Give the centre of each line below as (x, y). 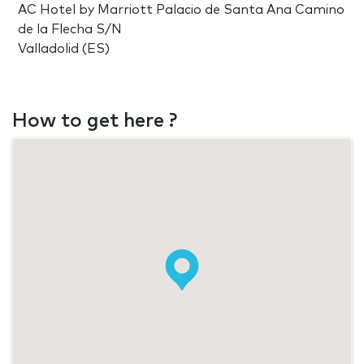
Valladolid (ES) (64, 48)
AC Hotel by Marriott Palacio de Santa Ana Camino (181, 9)
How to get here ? (95, 121)
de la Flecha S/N (70, 29)
